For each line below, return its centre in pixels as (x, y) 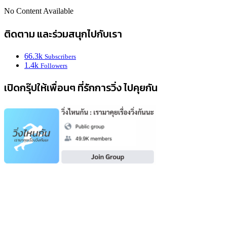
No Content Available (39, 11)
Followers (54, 65)
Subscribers (60, 56)
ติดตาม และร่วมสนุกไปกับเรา (63, 34)
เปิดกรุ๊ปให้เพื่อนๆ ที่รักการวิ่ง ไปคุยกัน (81, 87)
